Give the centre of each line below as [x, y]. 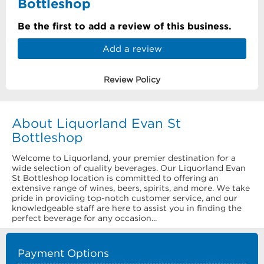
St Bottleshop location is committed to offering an [115, 178]
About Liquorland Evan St [96, 123]
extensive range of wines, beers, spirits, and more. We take [131, 188]
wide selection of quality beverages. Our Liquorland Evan [129, 168]
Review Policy [132, 80]
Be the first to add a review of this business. [125, 26]
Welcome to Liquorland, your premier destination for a [124, 158]
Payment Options [63, 253]
